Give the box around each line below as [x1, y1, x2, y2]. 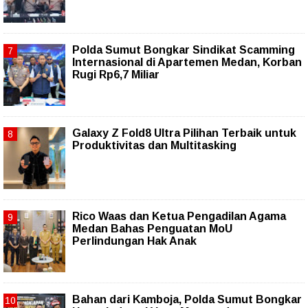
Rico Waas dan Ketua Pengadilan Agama [72, 210, 286, 223]
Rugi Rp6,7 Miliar [72, 69, 159, 81]
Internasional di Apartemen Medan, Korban [72, 56, 302, 69]
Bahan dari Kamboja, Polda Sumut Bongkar [72, 294, 302, 306]
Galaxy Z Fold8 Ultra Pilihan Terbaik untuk [72, 127, 296, 140]
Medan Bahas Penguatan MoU [72, 223, 232, 235]
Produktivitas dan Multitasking [72, 140, 236, 152]
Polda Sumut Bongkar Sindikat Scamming [72, 44, 295, 56]
